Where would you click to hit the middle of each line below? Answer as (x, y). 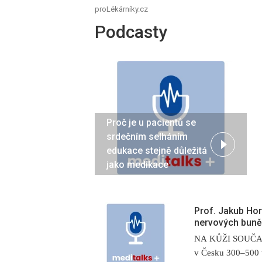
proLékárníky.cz (121, 9)
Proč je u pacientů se (151, 123)
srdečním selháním (147, 137)
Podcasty (131, 32)
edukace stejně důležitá (157, 151)
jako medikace (137, 165)
